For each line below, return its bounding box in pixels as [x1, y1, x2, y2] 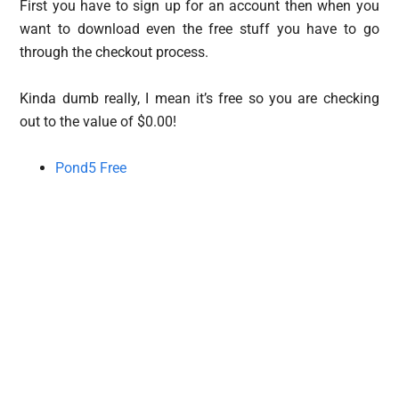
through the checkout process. [20, 43, 209, 61]
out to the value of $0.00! [20, 112, 177, 130]
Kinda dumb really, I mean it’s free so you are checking [20, 89, 379, 107]
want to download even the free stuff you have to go [20, 20, 379, 37]
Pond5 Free [55, 159, 127, 176]
